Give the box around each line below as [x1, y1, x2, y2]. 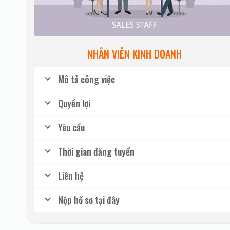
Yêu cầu [58, 121, 85, 135]
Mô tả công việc [58, 72, 115, 86]
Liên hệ [58, 169, 84, 183]
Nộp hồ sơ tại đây [58, 193, 120, 207]
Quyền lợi [58, 97, 90, 110]
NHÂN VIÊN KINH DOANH [87, 46, 182, 62]
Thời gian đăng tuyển [58, 145, 135, 159]
